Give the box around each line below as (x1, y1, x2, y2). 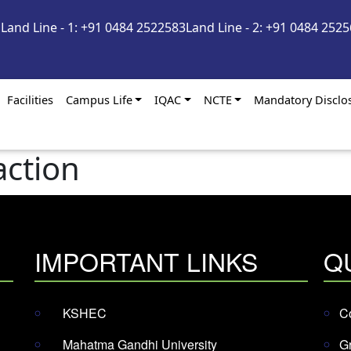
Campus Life (65, 92, 132, 108)
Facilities (6, 92, 53, 108)
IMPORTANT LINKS (34, 243, 259, 280)
